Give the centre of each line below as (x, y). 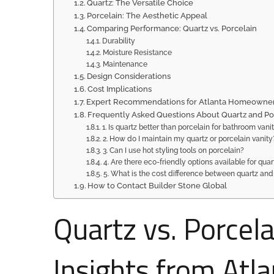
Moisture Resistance (137, 53)
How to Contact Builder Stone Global (157, 186)
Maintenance (125, 64)
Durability (118, 41)
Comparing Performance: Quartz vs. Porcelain (172, 28)
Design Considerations (129, 76)
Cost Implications (120, 89)
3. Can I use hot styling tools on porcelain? (173, 150)
